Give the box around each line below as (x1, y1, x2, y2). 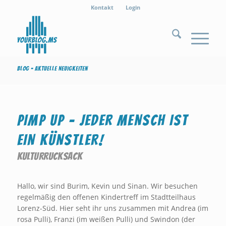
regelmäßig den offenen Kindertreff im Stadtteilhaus (17, 192, 196, 202)
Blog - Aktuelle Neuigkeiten (17, 65, 88, 72)
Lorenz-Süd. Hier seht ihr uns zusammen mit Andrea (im (17, 203, 208, 213)
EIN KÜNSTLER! (17, 132, 104, 148)
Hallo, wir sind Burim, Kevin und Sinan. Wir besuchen (17, 181, 198, 191)
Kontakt (90, 4, 114, 11)
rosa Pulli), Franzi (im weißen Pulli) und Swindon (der (17, 214, 195, 224)
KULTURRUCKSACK (17, 150, 83, 162)
